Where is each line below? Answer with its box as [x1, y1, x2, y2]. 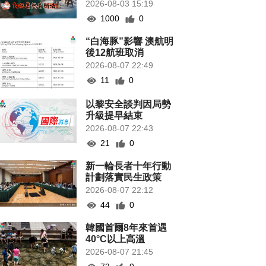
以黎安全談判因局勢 [85, 99, 172, 110]
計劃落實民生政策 [85, 172, 162, 183]
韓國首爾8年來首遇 [85, 223, 167, 233]
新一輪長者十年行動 [85, 161, 172, 172]
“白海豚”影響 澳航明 [85, 36, 174, 47]
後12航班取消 [85, 47, 144, 58]
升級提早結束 [85, 110, 143, 121]
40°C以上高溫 [85, 234, 145, 245]
